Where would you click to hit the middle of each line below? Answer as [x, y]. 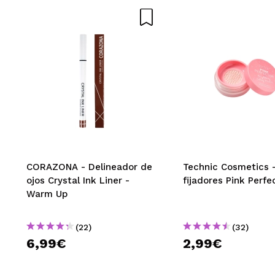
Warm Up [47, 194]
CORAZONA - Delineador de [89, 167]
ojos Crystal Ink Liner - [78, 180]
